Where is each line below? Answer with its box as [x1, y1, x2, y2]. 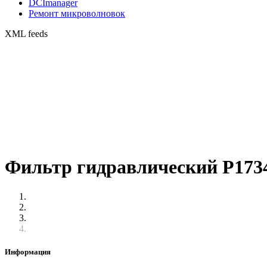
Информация [5, 247, 51, 257]
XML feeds [5, 29, 48, 39]
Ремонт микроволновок [29, 8, 125, 18]
